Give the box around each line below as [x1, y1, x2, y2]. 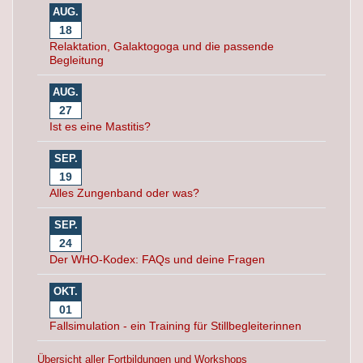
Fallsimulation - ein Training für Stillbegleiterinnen [49, 319, 301, 332]
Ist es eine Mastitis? [49, 120, 151, 133]
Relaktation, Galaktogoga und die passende [49, 40, 274, 53]
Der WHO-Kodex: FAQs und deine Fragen [49, 253, 265, 266]
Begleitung [49, 53, 104, 66]
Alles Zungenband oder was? [49, 186, 199, 199]
